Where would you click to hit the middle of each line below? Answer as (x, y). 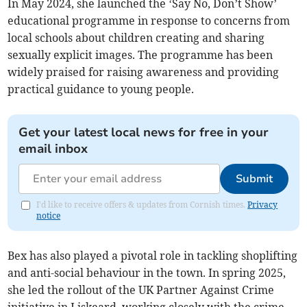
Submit (254, 179)
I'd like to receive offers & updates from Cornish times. (142, 204)
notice (49, 215)
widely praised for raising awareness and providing (144, 72)
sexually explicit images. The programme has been (140, 54)
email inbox (53, 148)
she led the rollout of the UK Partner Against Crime (141, 290)
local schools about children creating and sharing (136, 37)
